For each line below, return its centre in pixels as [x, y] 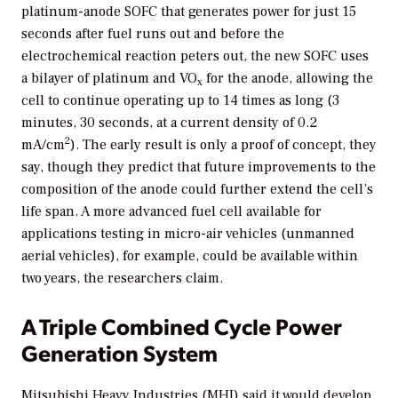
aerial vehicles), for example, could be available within [190, 256]
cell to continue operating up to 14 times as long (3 [180, 101]
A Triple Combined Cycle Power [182, 326]
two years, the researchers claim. [122, 279]
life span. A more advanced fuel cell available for [171, 212]
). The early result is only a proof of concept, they [223, 145]
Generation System [119, 353]
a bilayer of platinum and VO [109, 79]
